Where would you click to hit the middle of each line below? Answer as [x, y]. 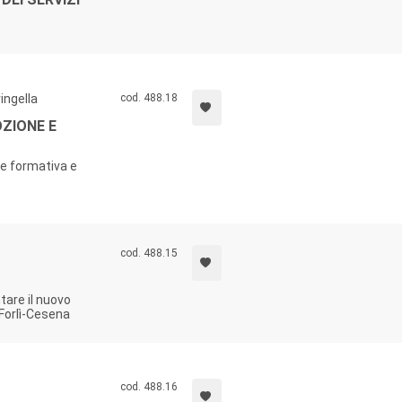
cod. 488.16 [149, 387]
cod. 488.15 [149, 253]
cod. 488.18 [149, 98]
